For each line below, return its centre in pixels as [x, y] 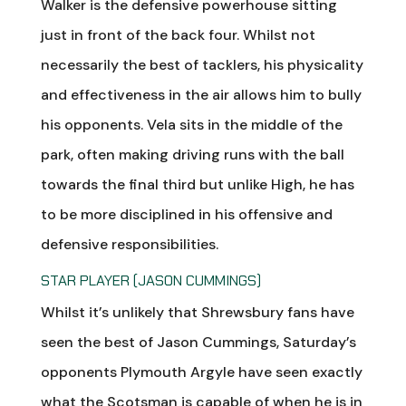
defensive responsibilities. [129, 244]
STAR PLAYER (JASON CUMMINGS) [150, 280]
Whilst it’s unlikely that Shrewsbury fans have [197, 312]
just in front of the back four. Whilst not [178, 35]
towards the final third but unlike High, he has [197, 184]
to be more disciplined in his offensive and [186, 214]
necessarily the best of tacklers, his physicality [202, 65]
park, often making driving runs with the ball [192, 155]
